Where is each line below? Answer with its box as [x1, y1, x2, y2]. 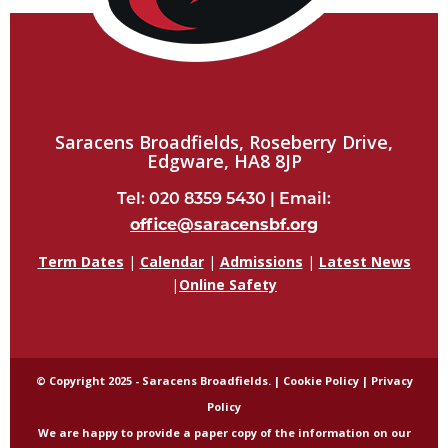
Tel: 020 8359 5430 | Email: [117, 186, 331, 208]
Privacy [370, 373, 413, 389]
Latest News [318, 252, 411, 272]
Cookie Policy [282, 373, 359, 389]
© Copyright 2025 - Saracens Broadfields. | [35, 373, 283, 389]
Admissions [219, 252, 303, 272]
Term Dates [37, 252, 124, 272]
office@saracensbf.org [130, 212, 318, 234]
